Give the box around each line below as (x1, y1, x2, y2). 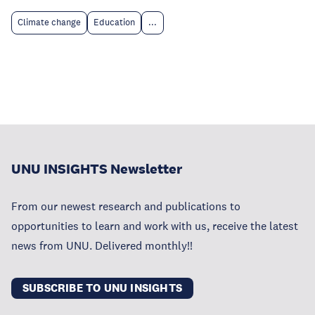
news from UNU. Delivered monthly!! (11, 238, 193, 252)
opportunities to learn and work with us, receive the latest (11, 219, 298, 233)
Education (94, 17, 135, 28)
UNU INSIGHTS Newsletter (11, 160, 182, 177)
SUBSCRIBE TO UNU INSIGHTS (22, 281, 182, 295)
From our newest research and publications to (11, 199, 240, 213)
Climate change (18, 17, 81, 28)
